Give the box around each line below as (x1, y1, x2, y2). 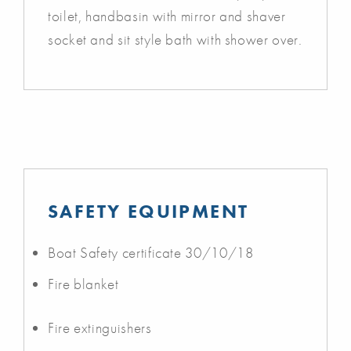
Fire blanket (48, 273, 119, 294)
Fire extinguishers (48, 317, 152, 338)
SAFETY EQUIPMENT (48, 198, 249, 223)
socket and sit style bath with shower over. (48, 29, 302, 49)
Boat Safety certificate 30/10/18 (48, 242, 254, 262)
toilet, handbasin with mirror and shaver (48, 5, 286, 26)
